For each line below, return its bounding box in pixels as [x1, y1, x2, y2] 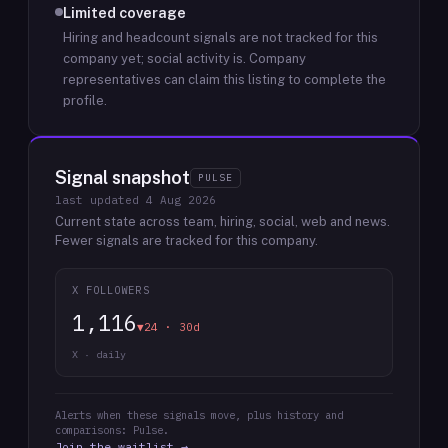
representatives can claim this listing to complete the [63, 72, 386, 87]
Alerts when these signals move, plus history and [55, 408, 343, 422]
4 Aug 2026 [146, 193, 216, 207]
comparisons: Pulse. [55, 423, 169, 437]
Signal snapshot [55, 167, 190, 188]
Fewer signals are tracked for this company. [55, 233, 318, 248]
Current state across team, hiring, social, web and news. [55, 214, 390, 229]
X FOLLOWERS [72, 283, 150, 297]
